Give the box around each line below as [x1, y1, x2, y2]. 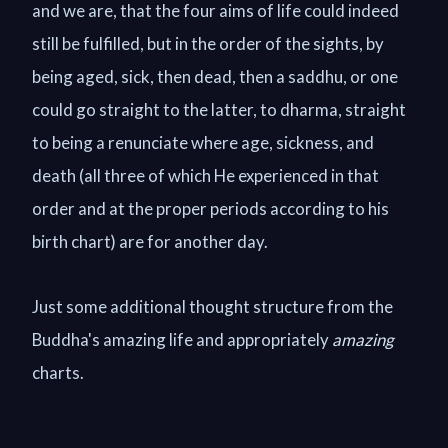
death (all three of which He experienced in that [32, 164, 379, 186]
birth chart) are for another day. [32, 230, 268, 252]
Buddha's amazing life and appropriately [32, 328, 332, 350]
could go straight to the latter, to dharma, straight [32, 98, 406, 120]
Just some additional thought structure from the [32, 295, 393, 317]
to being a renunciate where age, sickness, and [32, 131, 374, 153]
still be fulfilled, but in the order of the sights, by [32, 32, 384, 54]
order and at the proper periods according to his [32, 197, 389, 219]
